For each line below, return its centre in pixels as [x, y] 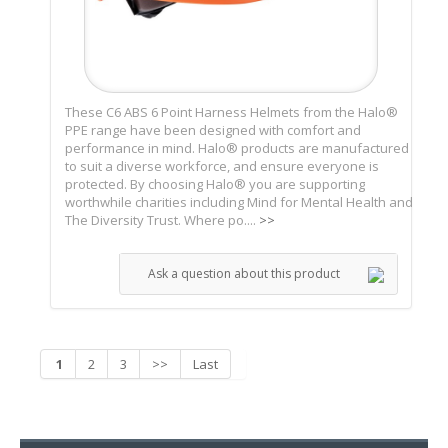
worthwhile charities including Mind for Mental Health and [239, 202]
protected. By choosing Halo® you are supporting [215, 184]
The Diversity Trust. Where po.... [162, 220]
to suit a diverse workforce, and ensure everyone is [222, 166]
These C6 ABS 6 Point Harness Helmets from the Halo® [231, 112]
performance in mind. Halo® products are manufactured [237, 148]
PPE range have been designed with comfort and [213, 130]
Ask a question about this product [244, 274]
